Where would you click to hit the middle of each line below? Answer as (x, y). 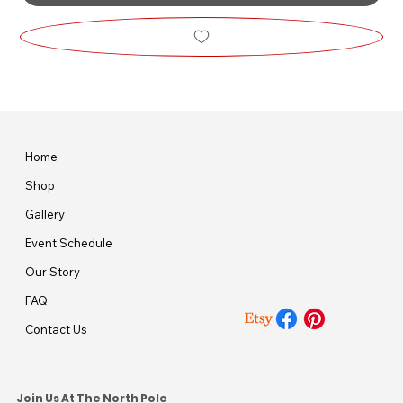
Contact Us (57, 329)
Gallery (45, 214)
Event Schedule (69, 242)
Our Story (53, 271)
